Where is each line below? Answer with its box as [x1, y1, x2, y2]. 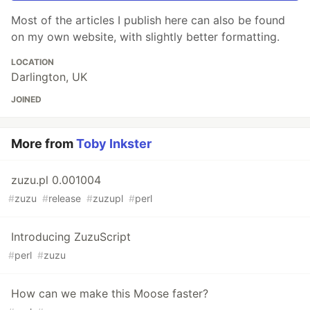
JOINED [11, 94, 42, 105]
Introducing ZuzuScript [11, 230, 131, 244]
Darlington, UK [11, 70, 87, 84]
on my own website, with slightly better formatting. [11, 30, 280, 44]
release [48, 192, 81, 205]
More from [11, 136, 76, 152]
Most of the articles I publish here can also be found [11, 13, 285, 28]
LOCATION [11, 57, 54, 68]
